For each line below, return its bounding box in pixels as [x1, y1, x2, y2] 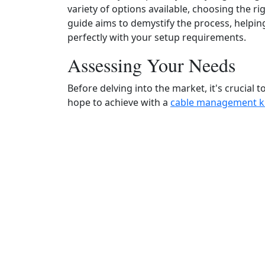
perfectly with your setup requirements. [67, 31, 246, 44]
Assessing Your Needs [67, 52, 235, 77]
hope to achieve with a [67, 96, 170, 109]
